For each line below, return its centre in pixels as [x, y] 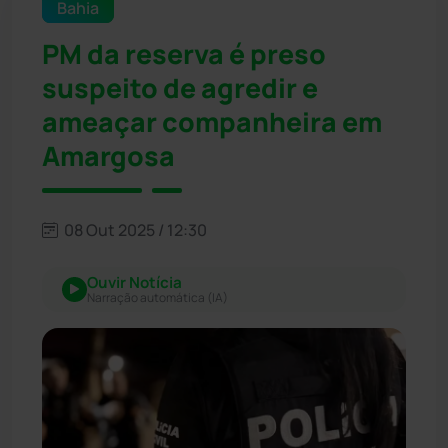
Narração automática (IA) [157, 297]
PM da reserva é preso [184, 53]
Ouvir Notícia [134, 282]
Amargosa [108, 155]
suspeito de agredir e [180, 87]
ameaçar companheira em [212, 121]
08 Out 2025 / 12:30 [134, 229]
